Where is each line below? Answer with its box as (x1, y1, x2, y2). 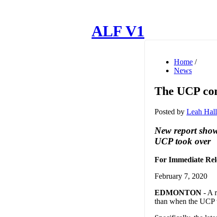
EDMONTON (155, 188, 201, 197)
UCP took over (155, 136, 211, 146)
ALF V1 (92, 22, 144, 40)
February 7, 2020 (155, 172, 207, 181)
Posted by (155, 107, 186, 116)
